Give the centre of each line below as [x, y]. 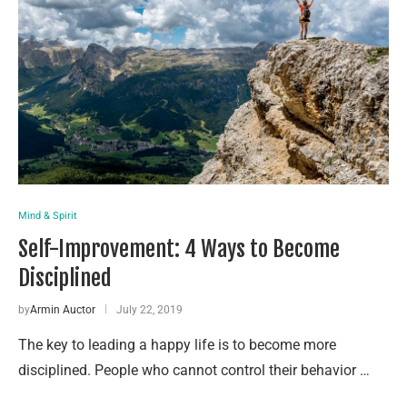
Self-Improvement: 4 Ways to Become [179, 248]
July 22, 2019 [149, 309]
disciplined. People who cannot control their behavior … [194, 370]
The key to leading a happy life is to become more [177, 344]
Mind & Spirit [48, 215]
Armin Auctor [63, 309]
